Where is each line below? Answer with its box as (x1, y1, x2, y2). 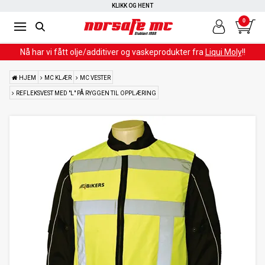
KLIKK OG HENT (112, 2, 153, 9)
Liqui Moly (205, 47, 242, 57)
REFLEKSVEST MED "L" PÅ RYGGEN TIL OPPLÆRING (16, 90, 156, 96)
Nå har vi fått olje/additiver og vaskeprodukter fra (20, 47, 205, 57)
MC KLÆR (44, 75, 72, 81)
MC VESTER (80, 75, 111, 81)
